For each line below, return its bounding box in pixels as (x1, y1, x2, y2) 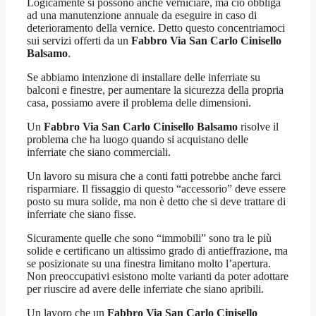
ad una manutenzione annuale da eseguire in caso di (27, 8, 257, 21)
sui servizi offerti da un (27, 34, 131, 47)
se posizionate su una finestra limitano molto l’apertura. (27, 257, 271, 269)
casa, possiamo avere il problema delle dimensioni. (27, 96, 251, 109)
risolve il (238, 120, 279, 133)
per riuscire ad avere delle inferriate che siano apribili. (27, 282, 264, 295)
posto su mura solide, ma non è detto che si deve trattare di (27, 195, 286, 207)
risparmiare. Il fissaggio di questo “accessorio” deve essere (27, 182, 286, 195)
